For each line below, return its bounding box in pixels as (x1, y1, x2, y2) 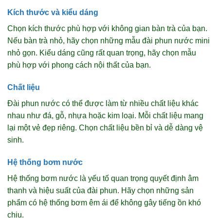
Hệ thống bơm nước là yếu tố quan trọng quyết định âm (7, 174, 199, 182)
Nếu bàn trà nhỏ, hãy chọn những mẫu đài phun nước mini (7, 36, 210, 45)
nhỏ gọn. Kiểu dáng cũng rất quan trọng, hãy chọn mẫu (7, 49, 196, 57)
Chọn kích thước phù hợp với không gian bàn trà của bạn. (7, 24, 207, 33)
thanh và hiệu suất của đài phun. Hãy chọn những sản (7, 186, 194, 195)
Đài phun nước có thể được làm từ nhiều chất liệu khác (7, 99, 199, 108)
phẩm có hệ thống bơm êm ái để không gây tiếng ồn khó (7, 198, 201, 207)
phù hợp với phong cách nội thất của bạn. (7, 61, 151, 70)
